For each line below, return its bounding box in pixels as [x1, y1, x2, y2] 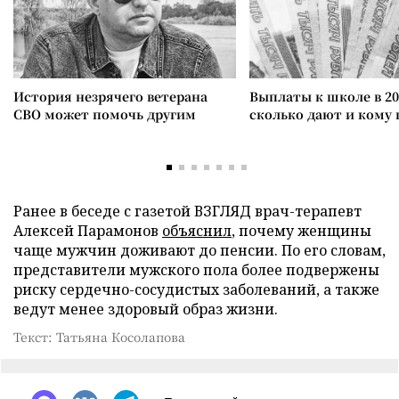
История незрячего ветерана [13, 86, 208, 105]
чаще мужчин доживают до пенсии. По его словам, [13, 240, 386, 260]
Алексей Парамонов [13, 220, 162, 240]
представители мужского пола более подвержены [13, 259, 379, 280]
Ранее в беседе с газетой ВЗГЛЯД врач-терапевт [13, 200, 362, 221]
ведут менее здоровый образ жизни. [13, 298, 278, 319]
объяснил [162, 220, 232, 240]
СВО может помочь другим [13, 104, 196, 123]
